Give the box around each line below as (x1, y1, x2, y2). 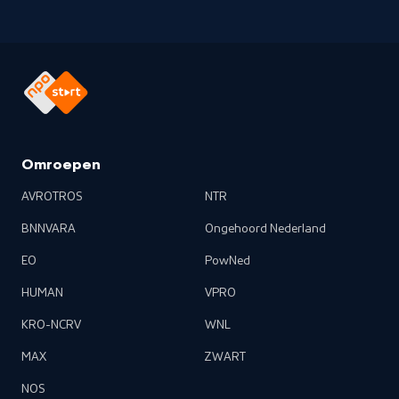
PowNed (205, 255, 250, 267)
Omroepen (21, 157, 101, 175)
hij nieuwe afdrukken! (21, 4, 135, 17)
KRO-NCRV (21, 319, 81, 331)
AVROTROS (21, 191, 83, 203)
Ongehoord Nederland (205, 223, 326, 235)
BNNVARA (21, 223, 76, 235)
